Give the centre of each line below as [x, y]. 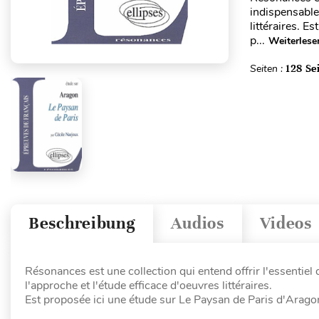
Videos [286, 224]
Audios [198, 224]
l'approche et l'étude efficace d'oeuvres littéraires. [148, 285]
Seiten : [267, 69]
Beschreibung [82, 224]
